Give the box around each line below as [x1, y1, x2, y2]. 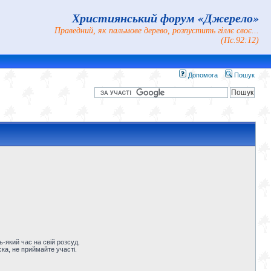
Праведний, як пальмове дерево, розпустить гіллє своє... [54, 26, 259, 35]
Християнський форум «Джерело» [72, 9, 259, 26]
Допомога [186, 71, 218, 79]
